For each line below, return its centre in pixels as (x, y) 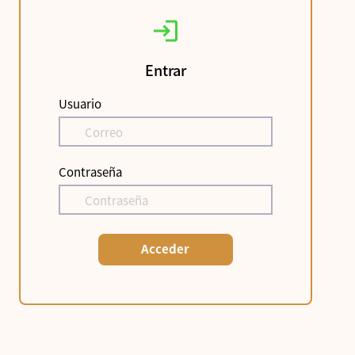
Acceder (166, 248)
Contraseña (90, 172)
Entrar (165, 70)
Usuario (80, 103)
